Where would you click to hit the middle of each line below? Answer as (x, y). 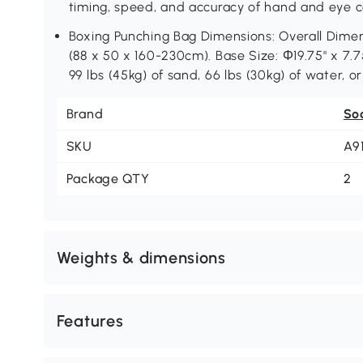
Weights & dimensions (141, 258)
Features (90, 321)
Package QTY (108, 179)
